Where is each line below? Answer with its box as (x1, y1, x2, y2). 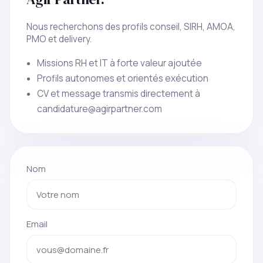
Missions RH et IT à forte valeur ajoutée (37, 56, 202, 69)
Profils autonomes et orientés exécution (37, 72, 208, 85)
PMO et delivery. (26, 32, 92, 45)
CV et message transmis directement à (37, 87, 200, 100)
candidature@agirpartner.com (37, 102, 162, 115)
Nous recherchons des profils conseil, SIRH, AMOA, (26, 20, 235, 33)
